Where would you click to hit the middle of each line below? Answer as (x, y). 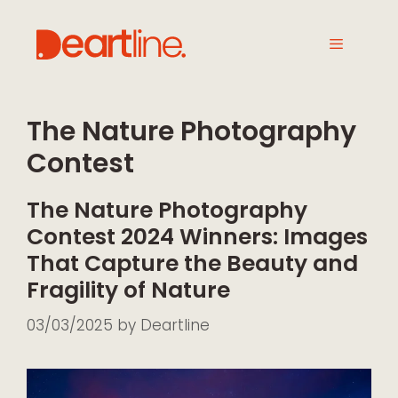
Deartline (175, 325)
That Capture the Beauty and (192, 263)
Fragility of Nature (128, 290)
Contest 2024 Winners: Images (197, 237)
